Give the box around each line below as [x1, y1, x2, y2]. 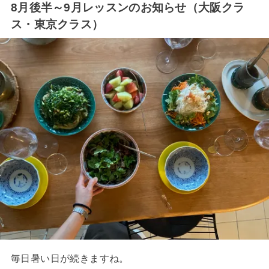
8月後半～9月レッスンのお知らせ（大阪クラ [10, 1, 245, 14]
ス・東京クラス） [10, 18, 104, 31]
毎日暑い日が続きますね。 [10, 252, 129, 264]
